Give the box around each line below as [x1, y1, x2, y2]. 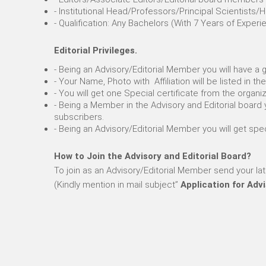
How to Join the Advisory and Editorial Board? [54, 151, 251, 161]
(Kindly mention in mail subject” [54, 179, 178, 190]
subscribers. [54, 112, 104, 122]
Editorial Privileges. [54, 45, 137, 56]
